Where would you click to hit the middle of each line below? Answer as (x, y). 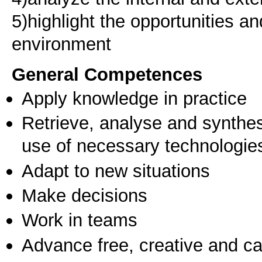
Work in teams (80, 220)
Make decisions (85, 196)
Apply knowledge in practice (134, 98)
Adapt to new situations (116, 170)
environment (61, 44)
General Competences (107, 74)
